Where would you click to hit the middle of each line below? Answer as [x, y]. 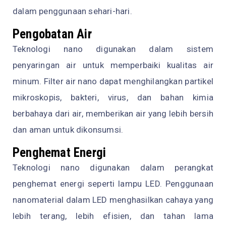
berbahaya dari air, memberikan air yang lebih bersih [113, 113]
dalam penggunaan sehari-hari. [72, 11]
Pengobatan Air [52, 34]
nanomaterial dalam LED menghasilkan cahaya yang [113, 200]
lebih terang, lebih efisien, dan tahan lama [113, 216]
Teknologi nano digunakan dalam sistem [113, 49]
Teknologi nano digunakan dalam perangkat [113, 167]
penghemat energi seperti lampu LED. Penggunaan [113, 183]
